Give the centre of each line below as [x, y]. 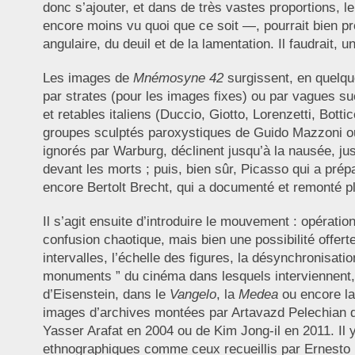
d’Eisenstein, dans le [106, 295]
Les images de [88, 78]
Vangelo [193, 295]
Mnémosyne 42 [178, 78]
